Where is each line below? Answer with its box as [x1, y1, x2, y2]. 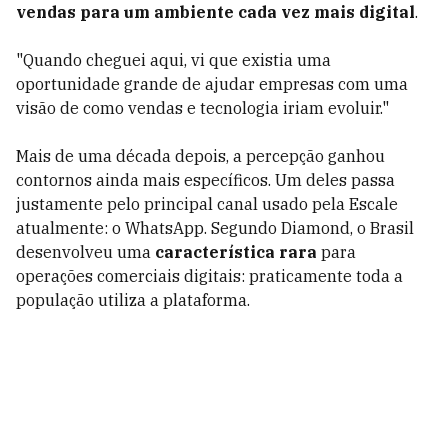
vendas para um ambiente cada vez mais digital [16, 2, 415, 22]
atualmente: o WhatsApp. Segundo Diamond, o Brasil [16, 218, 414, 238]
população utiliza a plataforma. [16, 290, 250, 310]
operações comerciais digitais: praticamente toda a [16, 266, 403, 286]
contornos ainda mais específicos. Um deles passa [16, 170, 395, 190]
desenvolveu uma [16, 242, 155, 262]
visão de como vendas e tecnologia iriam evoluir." [16, 98, 389, 118]
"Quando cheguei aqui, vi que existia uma [16, 50, 331, 70]
